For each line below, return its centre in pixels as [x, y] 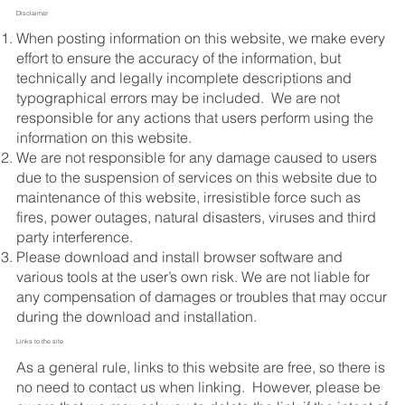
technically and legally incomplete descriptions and [184, 78]
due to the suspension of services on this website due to [196, 178]
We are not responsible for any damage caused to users [196, 158]
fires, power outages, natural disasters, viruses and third [196, 217]
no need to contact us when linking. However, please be [198, 386]
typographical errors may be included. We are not [178, 98]
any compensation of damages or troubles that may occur [201, 297]
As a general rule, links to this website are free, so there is [200, 367]
